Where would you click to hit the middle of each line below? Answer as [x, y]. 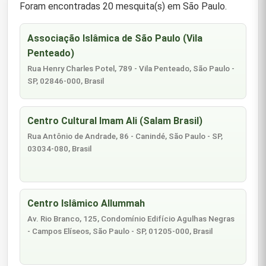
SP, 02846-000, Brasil [66, 81]
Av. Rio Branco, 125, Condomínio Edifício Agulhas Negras [131, 219]
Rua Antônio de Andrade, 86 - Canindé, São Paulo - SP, [125, 137]
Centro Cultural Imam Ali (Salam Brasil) [115, 121]
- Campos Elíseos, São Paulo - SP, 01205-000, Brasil [120, 232]
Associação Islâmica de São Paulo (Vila [115, 38]
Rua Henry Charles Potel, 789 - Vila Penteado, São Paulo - [131, 69]
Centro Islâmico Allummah [86, 204]
